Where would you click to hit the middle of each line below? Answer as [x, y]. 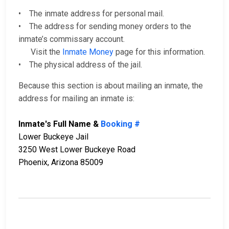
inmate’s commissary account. [72, 39]
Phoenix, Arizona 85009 [61, 163]
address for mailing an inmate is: [76, 99]
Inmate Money [88, 52]
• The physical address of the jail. [80, 65]
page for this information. [159, 52]
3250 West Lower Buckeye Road [77, 150]
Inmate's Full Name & [60, 124]
